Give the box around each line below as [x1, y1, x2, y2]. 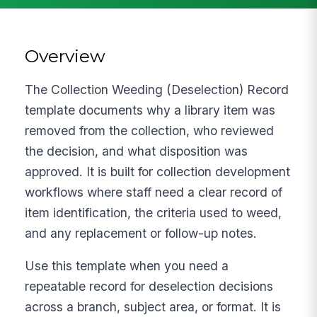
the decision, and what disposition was [25, 143, 248, 158]
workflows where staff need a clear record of [25, 184, 283, 200]
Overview [25, 45, 106, 67]
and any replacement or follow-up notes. [25, 225, 258, 241]
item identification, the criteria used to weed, [25, 204, 282, 220]
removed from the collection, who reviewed [25, 122, 275, 138]
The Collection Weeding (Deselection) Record [25, 81, 289, 97]
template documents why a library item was [25, 102, 276, 117]
